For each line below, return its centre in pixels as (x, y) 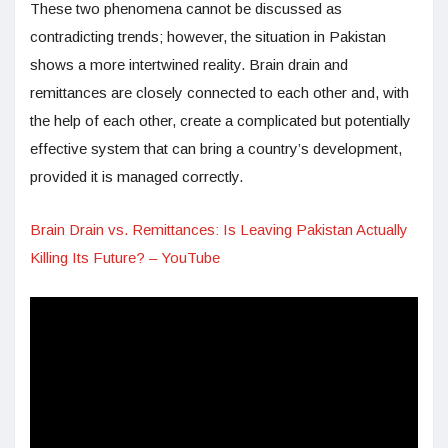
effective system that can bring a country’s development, (216, 149)
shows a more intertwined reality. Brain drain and (189, 65)
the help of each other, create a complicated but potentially (220, 121)
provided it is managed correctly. (136, 177)
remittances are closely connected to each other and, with (219, 93)
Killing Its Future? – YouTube (125, 258)
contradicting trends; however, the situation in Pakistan (208, 37)
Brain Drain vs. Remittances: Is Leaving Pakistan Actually (219, 230)
